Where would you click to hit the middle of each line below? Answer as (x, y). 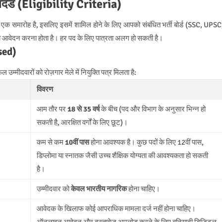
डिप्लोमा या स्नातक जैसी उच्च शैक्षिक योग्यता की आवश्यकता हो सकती (122, 155)
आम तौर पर (52, 109)
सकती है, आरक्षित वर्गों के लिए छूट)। (82, 122)
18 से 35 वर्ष (83, 109)
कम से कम (51, 142)
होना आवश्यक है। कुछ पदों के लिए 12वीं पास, (146, 142)
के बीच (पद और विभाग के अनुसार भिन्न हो (152, 109)
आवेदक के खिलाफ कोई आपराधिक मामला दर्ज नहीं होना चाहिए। (116, 208)
